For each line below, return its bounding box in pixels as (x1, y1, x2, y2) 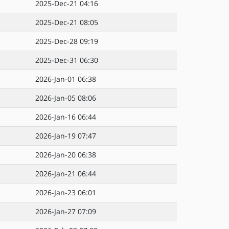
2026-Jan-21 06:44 (35, 169, 96, 178)
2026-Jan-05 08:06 (35, 93, 96, 103)
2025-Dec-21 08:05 (35, 17, 98, 27)
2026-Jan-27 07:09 (35, 207, 96, 216)
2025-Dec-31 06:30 (35, 55, 98, 65)
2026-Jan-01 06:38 (35, 74, 96, 84)
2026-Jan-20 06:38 (35, 150, 96, 159)
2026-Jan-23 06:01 (35, 188, 96, 197)
